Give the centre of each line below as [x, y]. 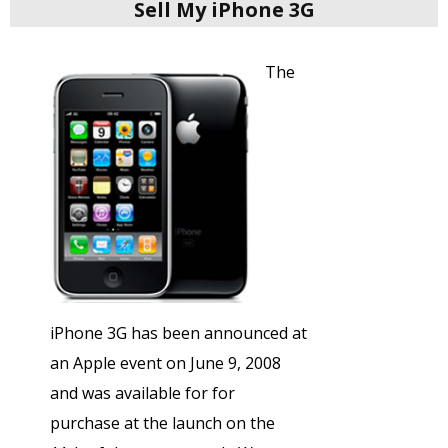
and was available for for [142, 392]
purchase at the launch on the [162, 422]
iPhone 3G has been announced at [178, 332]
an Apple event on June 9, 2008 [165, 362]
